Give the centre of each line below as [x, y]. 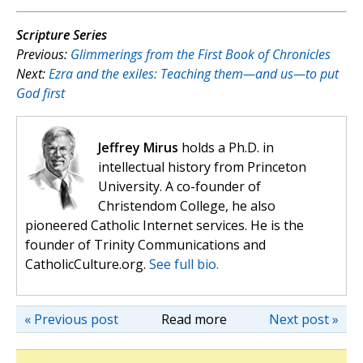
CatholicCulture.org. [87, 265]
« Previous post [71, 320]
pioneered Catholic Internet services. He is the [164, 226]
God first [41, 94]
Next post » [304, 320]
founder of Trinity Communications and [145, 245]
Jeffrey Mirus [138, 148]
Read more [194, 320]
